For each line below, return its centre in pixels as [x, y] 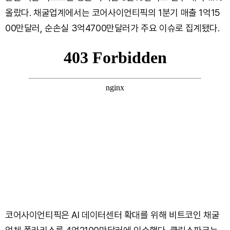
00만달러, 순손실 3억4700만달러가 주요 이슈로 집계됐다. [112, 28]
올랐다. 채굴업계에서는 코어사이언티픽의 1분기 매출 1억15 [113, 12]
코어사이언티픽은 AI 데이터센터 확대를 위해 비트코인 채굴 [112, 215]
